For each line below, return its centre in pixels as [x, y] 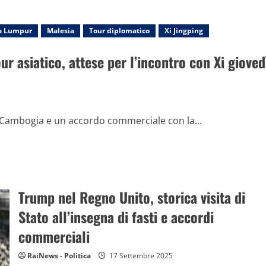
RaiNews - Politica [59, 256]
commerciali [54, 236]
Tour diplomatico [119, 31]
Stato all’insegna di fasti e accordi [116, 217]
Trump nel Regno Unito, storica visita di [132, 197]
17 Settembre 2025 [140, 256]
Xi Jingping [184, 31]
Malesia [61, 31]
